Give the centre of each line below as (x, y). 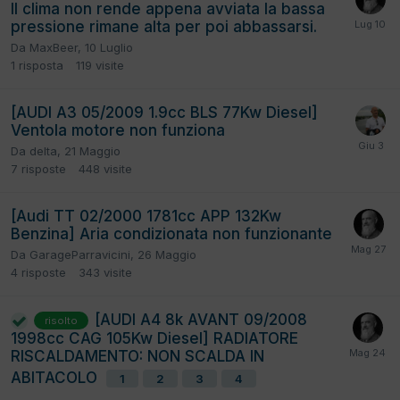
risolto (61, 321)
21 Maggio (92, 150)
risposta (41, 65)
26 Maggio (167, 254)
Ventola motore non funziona (118, 130)
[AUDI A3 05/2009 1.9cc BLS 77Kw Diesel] (164, 112)
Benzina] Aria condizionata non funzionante (171, 233)
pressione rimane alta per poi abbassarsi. (164, 26)
